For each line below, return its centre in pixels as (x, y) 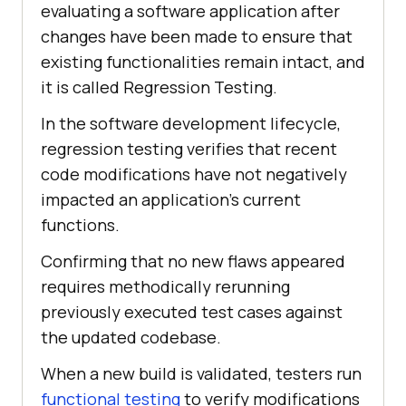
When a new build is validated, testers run (201, 374)
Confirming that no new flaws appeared (193, 261)
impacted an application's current (171, 200)
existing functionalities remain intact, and (203, 62)
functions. (80, 225)
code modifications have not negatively (194, 174)
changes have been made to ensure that (197, 37)
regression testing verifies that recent (189, 149)
